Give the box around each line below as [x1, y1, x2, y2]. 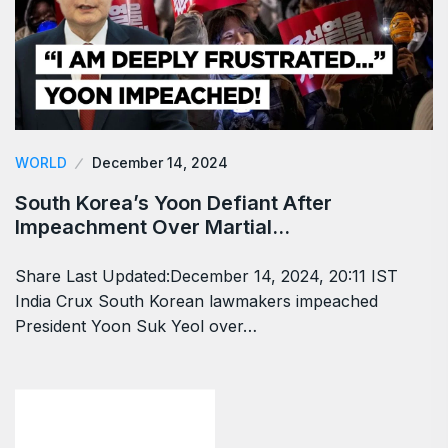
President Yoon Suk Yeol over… [15, 315, 257, 336]
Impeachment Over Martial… [15, 214, 290, 239]
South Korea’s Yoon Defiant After [15, 190, 332, 215]
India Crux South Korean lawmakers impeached [15, 290, 378, 311]
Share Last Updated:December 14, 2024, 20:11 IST [15, 265, 398, 286]
